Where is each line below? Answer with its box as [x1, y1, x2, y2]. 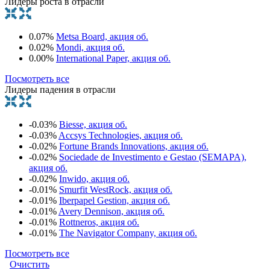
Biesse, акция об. [59, 119, 127, 130]
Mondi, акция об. [56, 42, 125, 52]
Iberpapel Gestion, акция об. [59, 195, 170, 206]
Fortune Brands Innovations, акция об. [59, 140, 209, 151]
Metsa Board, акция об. [56, 31, 148, 42]
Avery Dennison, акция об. [58, 206, 165, 216]
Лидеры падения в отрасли [5, 84, 116, 95]
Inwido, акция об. [59, 173, 130, 184]
